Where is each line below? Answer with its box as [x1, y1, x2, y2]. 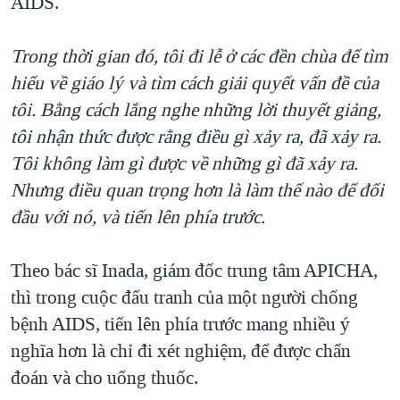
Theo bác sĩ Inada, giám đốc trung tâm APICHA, [11, 257, 378, 283]
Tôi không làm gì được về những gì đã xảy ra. [11, 150, 358, 176]
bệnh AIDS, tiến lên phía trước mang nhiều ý [11, 311, 350, 337]
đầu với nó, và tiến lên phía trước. [11, 204, 265, 229]
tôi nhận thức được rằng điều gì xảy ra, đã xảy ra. [11, 123, 381, 149]
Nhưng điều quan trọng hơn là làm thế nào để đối [11, 177, 384, 203]
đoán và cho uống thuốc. [11, 364, 198, 390]
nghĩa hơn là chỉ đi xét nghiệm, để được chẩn [11, 337, 351, 363]
